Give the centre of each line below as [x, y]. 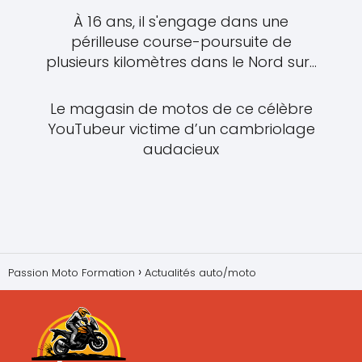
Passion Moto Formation [72, 273]
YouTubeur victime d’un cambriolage [181, 129]
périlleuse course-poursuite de [181, 41]
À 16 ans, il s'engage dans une [181, 21]
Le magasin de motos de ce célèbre [181, 109]
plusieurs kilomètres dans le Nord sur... [181, 61]
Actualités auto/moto [200, 273]
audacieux [181, 149]
